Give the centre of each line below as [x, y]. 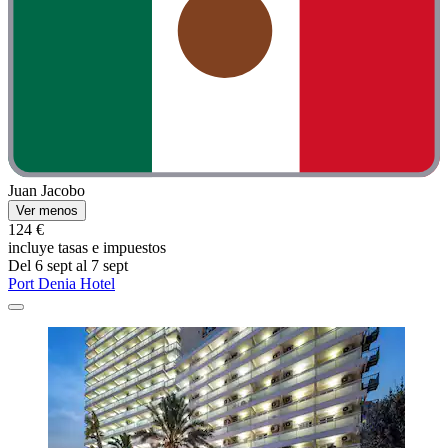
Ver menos [47, 211]
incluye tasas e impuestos [87, 248]
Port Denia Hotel [61, 284]
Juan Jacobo [46, 191]
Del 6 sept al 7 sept [68, 266]
